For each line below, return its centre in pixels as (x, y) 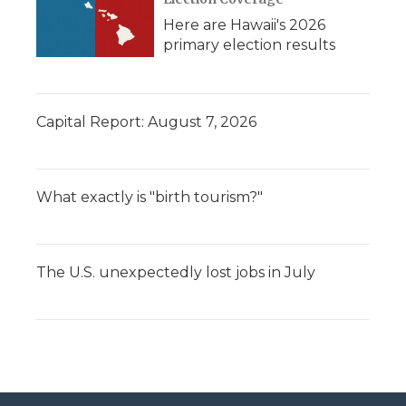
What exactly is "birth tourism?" (150, 198)
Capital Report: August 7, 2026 (146, 122)
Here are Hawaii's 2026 (244, 25)
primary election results (249, 45)
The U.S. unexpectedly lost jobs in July (176, 273)
